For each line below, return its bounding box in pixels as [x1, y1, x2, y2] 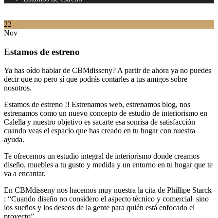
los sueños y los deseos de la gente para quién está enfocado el [4, 203, 195, 212]
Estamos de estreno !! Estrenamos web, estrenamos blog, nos [4, 100, 190, 109]
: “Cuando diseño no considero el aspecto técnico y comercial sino [4, 195, 209, 203]
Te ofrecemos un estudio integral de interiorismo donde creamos [4, 152, 200, 161]
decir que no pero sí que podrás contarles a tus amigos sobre [4, 75, 187, 84]
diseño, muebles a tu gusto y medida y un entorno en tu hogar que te [4, 161, 213, 169]
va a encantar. [4, 169, 46, 178]
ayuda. [4, 135, 24, 144]
